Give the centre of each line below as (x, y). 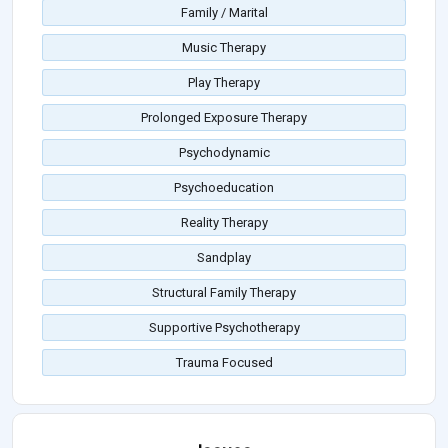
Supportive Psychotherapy (224, 328)
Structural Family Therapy (224, 293)
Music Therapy (224, 48)
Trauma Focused (224, 363)
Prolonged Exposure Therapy (224, 118)
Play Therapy (224, 83)
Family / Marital (224, 13)
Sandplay (224, 258)
